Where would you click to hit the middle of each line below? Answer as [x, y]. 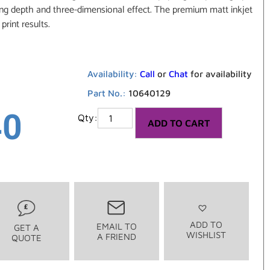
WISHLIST [206, 235]
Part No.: [108, 93]
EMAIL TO [116, 227]
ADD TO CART [178, 123]
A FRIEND [116, 237]
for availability [219, 74]
